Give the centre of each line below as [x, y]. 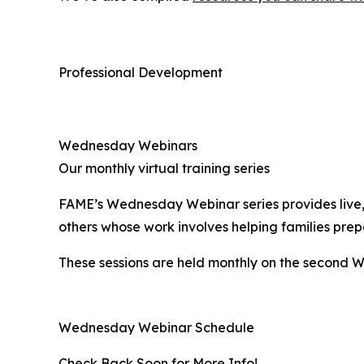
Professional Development [141, 73]
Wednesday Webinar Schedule [156, 328]
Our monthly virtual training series [164, 169]
